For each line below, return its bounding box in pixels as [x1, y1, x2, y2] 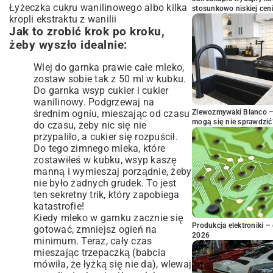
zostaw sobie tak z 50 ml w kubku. [34, 73, 186, 85]
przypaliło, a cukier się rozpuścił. [34, 131, 178, 143]
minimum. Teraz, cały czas [34, 235, 152, 247]
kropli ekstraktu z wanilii [9, 13, 117, 25]
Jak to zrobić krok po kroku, [9, 25, 165, 38]
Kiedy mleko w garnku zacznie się [34, 212, 183, 224]
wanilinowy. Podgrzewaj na [34, 96, 155, 108]
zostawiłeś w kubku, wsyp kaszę [34, 154, 177, 166]
